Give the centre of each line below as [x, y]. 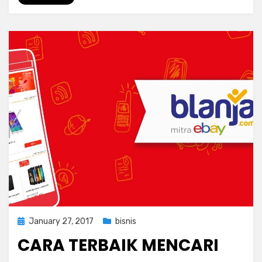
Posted [31, 221]
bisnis [126, 221]
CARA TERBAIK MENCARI [118, 245]
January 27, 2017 [61, 221]
